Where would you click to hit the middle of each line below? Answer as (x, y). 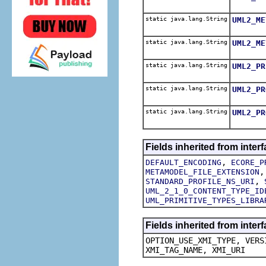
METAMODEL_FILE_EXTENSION (202, 172)
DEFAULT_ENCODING (183, 162)
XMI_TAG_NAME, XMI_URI (195, 250)
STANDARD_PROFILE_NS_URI (200, 181)
